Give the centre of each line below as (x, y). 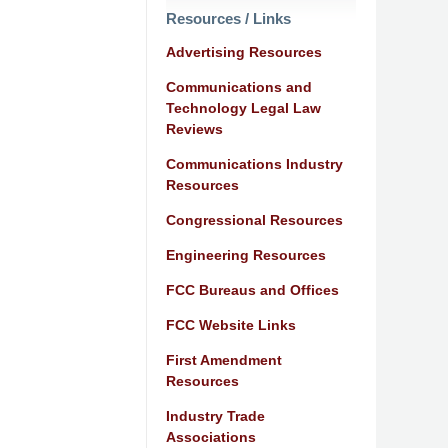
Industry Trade (215, 415)
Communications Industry (254, 163)
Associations (211, 436)
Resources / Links (228, 18)
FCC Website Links (231, 324)
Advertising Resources (244, 51)
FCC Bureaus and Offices (252, 289)
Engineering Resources (246, 254)
